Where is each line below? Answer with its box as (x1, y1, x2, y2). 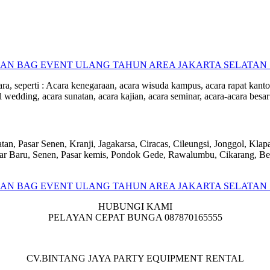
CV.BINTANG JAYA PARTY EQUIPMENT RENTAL (26, 253, 244, 263)
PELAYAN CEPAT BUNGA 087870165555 (48, 212, 222, 222)
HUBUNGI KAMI (98, 201, 172, 212)
